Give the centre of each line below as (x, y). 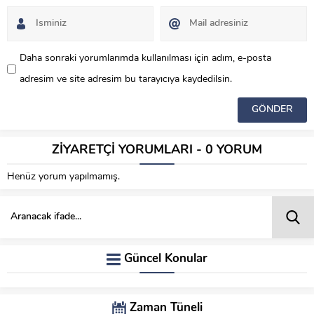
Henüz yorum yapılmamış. (63, 177)
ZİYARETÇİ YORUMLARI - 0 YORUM (157, 150)
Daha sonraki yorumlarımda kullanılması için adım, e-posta (145, 58)
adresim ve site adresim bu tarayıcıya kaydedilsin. (126, 79)
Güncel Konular (166, 259)
